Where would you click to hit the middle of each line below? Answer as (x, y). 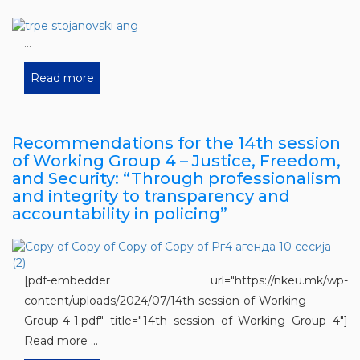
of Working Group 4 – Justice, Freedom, (176, 161)
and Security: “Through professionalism (177, 179)
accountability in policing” (120, 214)
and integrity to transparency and (151, 196)
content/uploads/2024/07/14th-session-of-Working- (167, 301)
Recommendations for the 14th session (176, 143)
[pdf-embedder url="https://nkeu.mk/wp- (186, 281)
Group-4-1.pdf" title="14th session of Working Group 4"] (186, 321)
